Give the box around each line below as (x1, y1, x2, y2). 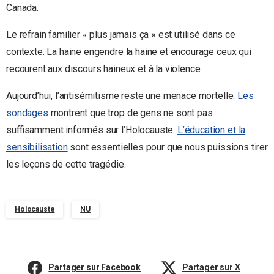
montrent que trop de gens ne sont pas (48, 107, 213, 119)
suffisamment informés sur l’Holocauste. (6, 124, 177, 136)
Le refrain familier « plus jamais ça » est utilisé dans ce (6, 29, 235, 41)
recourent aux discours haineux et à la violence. (6, 63, 202, 75)
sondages (6, 107, 48, 119)
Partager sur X (182, 262, 240, 273)
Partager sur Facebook (48, 262, 141, 273)
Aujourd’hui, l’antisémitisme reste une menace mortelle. (6, 90, 238, 102)
